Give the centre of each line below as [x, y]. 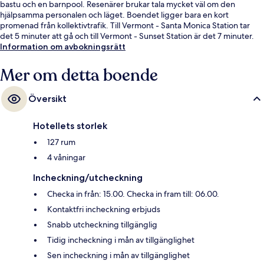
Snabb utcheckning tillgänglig [102, 225]
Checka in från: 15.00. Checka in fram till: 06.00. [133, 194]
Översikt [47, 99]
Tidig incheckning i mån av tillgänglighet [121, 240]
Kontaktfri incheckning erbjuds [104, 209]
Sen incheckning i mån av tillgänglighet [118, 255]
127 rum [61, 142]
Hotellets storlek [70, 126]
